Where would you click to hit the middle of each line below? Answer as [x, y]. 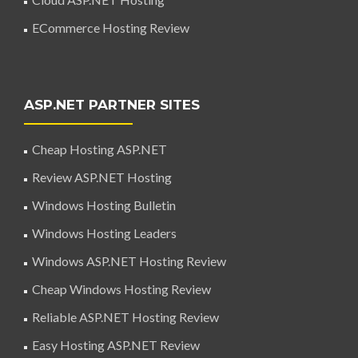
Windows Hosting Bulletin [104, 205]
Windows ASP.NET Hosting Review [129, 261]
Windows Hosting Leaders [104, 233]
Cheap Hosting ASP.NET [99, 149]
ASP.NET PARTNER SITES [112, 105]
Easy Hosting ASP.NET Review [116, 345]
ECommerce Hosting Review [111, 28]
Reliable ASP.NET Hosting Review [125, 317]
